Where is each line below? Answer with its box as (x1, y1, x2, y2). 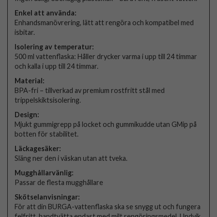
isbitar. (15, 28, 35, 36)
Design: (15, 110, 40, 119)
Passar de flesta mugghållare (15, 178, 104, 186)
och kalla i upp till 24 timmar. (15, 62, 99, 70)
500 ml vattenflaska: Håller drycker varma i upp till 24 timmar (15, 52, 198, 61)
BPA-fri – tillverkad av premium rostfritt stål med (15, 86, 165, 94)
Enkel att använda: (15, 8, 77, 17)
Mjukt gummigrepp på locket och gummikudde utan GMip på (15, 120, 197, 128)
